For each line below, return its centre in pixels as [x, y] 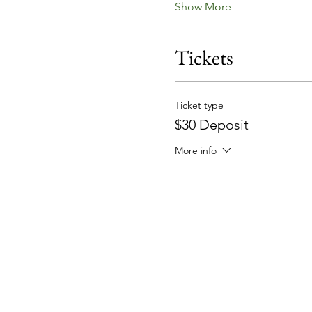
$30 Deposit [211, 124]
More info [195, 150]
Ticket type [199, 105]
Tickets [204, 57]
